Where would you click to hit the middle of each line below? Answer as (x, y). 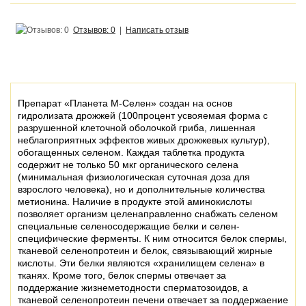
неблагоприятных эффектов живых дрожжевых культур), (144, 140)
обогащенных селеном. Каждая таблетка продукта (131, 152)
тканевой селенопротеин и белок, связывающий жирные (145, 251)
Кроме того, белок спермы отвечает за (139, 275)
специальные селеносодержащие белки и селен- (129, 226)
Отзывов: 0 (94, 30)
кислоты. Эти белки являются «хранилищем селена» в (141, 263)
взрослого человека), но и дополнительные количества (141, 189)
